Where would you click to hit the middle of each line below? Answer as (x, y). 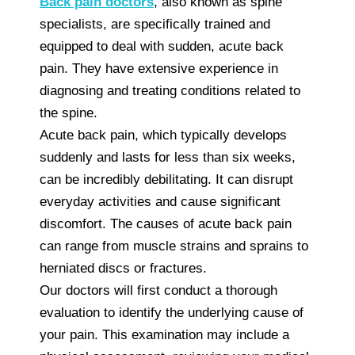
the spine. (69, 113)
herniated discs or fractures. (123, 268)
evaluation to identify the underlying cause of (172, 312)
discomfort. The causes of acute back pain (166, 223)
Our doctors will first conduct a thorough (158, 290)
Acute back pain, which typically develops (163, 135)
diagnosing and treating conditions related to (170, 90)
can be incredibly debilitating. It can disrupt (166, 179)
